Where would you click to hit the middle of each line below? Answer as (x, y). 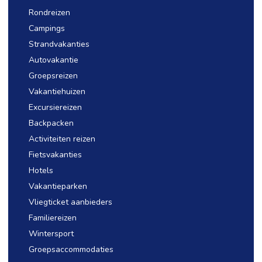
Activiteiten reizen (62, 139)
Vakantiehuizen (57, 92)
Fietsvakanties (55, 155)
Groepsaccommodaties (71, 249)
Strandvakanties (59, 44)
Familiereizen (53, 218)
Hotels (41, 170)
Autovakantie (54, 60)
